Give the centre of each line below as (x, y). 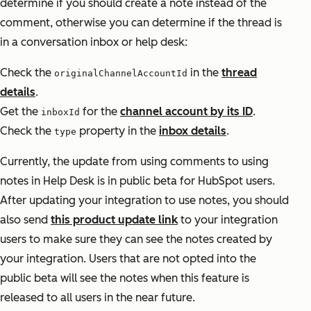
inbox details (193, 131)
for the (100, 112)
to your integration (228, 220)
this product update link (114, 220)
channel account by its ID (186, 112)
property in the (118, 131)
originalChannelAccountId (121, 74)
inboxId (60, 112)
